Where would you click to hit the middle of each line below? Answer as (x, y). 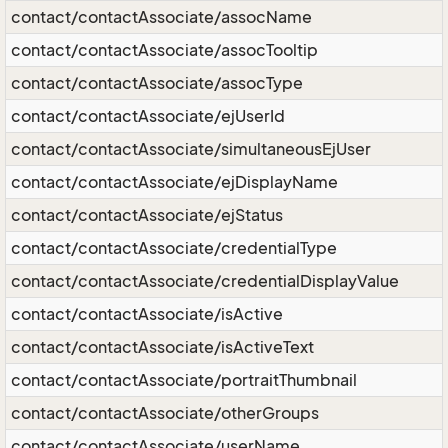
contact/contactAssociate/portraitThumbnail (184, 380)
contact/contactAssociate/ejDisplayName (174, 182)
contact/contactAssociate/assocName (161, 17)
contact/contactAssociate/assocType (157, 83)
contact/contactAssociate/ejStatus (147, 215)
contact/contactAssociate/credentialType (174, 248)
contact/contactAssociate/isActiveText (162, 347)
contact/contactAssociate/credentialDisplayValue (205, 281)
